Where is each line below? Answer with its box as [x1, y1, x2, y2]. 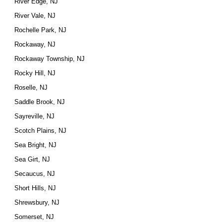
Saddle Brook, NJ [14, 98, 65, 106]
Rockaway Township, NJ [14, 55, 85, 62]
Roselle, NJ [14, 84, 48, 91]
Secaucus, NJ [14, 170, 55, 177]
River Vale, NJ [14, 12, 56, 19]
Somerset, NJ [14, 213, 55, 221]
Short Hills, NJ [14, 184, 56, 192]
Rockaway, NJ [14, 41, 56, 48]
